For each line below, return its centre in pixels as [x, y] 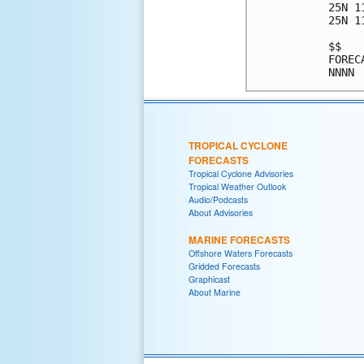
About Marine [214, 292]
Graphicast [209, 279]
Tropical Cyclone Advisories [241, 173]
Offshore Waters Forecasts [240, 253]
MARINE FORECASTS [239, 239]
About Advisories [221, 212]
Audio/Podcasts [218, 199]
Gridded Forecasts [224, 266]
